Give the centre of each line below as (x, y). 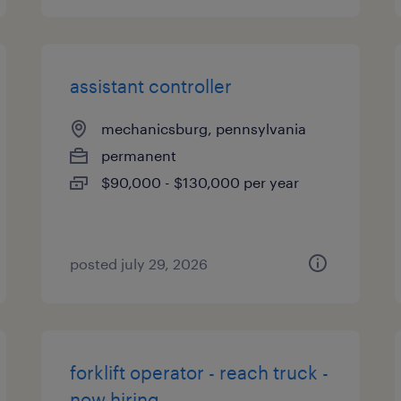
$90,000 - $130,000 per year (200, 182)
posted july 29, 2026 (139, 264)
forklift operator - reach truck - (200, 372)
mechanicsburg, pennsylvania (204, 128)
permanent (139, 155)
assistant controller (151, 86)
